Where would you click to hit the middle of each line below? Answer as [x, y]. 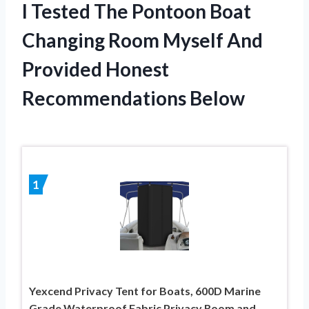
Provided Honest [96, 69]
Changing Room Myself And [142, 40]
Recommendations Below [133, 98]
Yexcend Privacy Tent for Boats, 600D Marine [145, 291]
